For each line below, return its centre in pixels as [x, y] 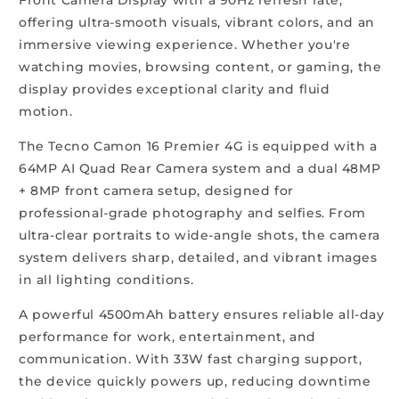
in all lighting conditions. [106, 279]
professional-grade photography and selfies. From [192, 212]
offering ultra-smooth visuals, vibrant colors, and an [197, 22]
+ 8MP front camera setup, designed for [156, 190]
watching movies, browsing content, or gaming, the [200, 66]
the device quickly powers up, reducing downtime [195, 381]
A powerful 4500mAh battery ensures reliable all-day [202, 314]
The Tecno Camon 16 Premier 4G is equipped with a [198, 146]
